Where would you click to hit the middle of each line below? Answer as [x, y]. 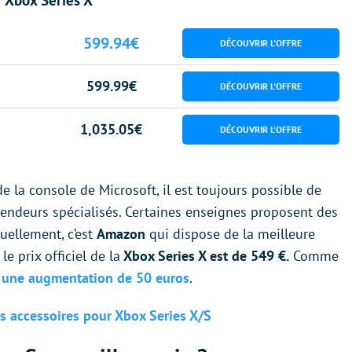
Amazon [121, 234]
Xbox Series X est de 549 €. [205, 256]
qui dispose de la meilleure [230, 234]
